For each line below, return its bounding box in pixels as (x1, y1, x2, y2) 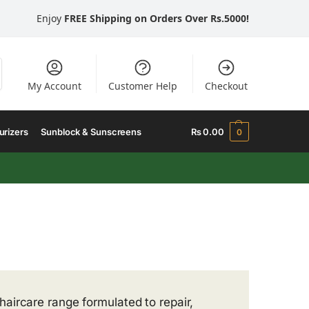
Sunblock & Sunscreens (41, 126, 142, 137)
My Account (27, 79, 81, 92)
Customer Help (108, 79, 178, 92)
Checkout (204, 79, 248, 92)
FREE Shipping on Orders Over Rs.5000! (64, 12, 249, 25)
